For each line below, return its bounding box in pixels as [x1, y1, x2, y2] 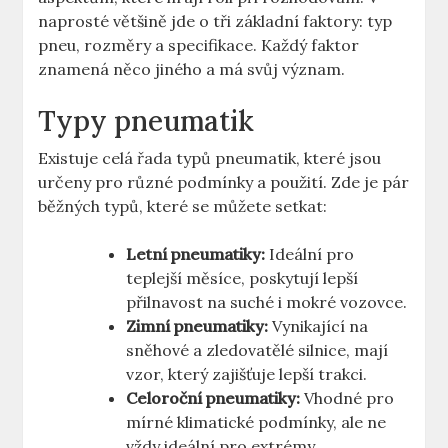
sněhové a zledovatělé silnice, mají [126, 340, 389, 361]
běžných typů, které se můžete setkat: [38, 196, 328, 217]
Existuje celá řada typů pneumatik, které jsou [38, 148, 382, 169]
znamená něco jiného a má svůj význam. [38, 59, 346, 80]
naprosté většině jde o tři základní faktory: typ [38, 11, 393, 32]
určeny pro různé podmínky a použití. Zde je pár [38, 172, 410, 193]
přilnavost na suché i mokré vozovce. [126, 292, 408, 313]
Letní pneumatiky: [126, 244, 266, 265]
